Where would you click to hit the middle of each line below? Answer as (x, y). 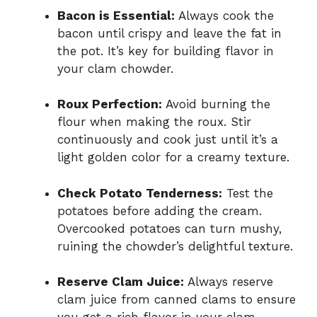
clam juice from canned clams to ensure (177, 300)
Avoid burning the (216, 104)
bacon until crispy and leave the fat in (169, 33)
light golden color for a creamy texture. (173, 157)
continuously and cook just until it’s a (168, 140)
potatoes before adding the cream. (160, 211)
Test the (248, 193)
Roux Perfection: (110, 104)
